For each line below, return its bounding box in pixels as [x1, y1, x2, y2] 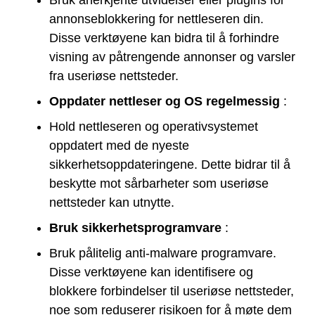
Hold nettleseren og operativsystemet [49, 120, 258, 134]
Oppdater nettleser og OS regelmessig [49, 94, 280, 109]
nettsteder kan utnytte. [49, 195, 174, 210]
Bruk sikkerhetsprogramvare [49, 221, 221, 236]
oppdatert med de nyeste [49, 139, 189, 153]
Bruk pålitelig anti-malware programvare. [49, 246, 276, 261]
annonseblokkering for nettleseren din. [49, 12, 264, 27]
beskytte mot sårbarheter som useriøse [49, 176, 269, 191]
